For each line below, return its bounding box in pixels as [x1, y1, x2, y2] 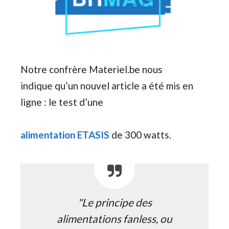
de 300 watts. [109, 128, 171, 141]
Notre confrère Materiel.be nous [20, 63, 163, 75]
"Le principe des [77, 195, 152, 209]
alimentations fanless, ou [57, 212, 172, 225]
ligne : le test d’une [20, 96, 103, 108]
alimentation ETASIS [20, 128, 109, 141]
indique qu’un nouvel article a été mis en [20, 79, 193, 91]
